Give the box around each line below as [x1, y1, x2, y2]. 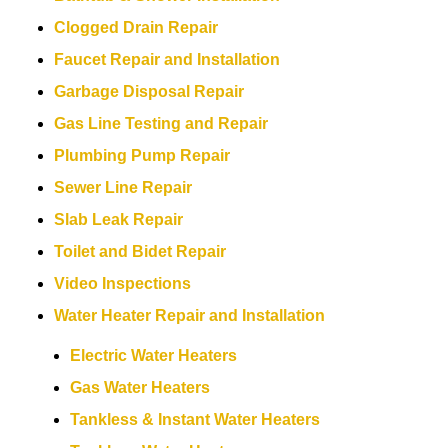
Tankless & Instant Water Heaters [70, 411, 321, 428]
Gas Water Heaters [70, 379, 211, 396]
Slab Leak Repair [54, 211, 184, 228]
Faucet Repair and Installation [54, 51, 281, 68]
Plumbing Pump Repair [54, 147, 231, 164]
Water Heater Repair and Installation [54, 307, 326, 324]
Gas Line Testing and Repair [54, 115, 269, 132]
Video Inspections [54, 275, 192, 292]
